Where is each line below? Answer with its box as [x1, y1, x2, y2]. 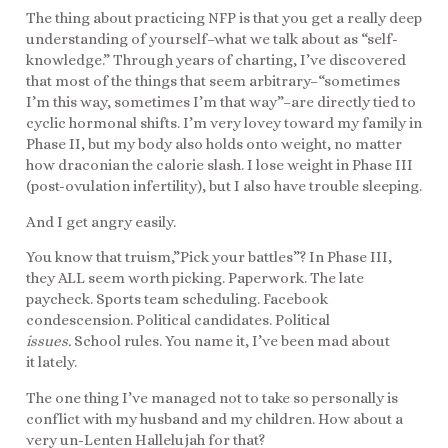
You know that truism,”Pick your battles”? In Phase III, [26, 248, 392, 267]
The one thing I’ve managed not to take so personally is [26, 388, 398, 407]
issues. [26, 332, 74, 351]
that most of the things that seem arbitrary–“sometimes [26, 72, 400, 91]
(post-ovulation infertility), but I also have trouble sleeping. [26, 177, 422, 196]
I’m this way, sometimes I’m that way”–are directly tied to [26, 93, 416, 112]
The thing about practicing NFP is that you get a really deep [26, 9, 422, 28]
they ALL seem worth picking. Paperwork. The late [26, 269, 364, 288]
